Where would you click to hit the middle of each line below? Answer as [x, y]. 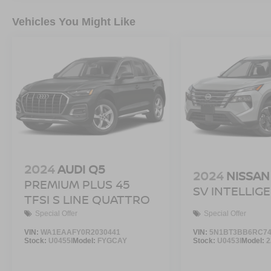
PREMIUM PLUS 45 [77, 184]
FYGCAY [112, 240]
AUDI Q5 [81, 169]
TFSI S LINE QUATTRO [87, 199]
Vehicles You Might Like [74, 22]
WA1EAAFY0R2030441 [80, 232]
